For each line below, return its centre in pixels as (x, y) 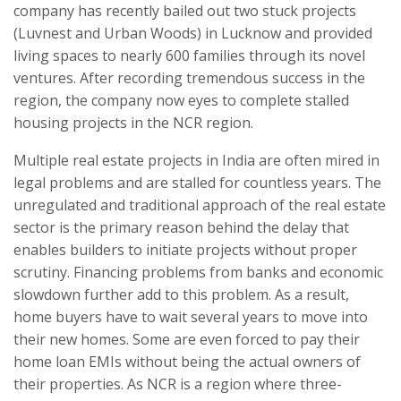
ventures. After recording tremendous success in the (189, 78)
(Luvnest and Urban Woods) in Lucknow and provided (193, 34)
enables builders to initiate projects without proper (185, 250)
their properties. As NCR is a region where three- (178, 384)
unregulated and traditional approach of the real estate (200, 205)
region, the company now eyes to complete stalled (181, 101)
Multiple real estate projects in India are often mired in (196, 161)
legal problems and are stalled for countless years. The (197, 183)
